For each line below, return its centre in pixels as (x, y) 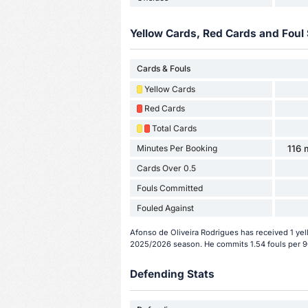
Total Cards (174, 128)
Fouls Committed (169, 188)
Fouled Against (165, 208)
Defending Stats (172, 274)
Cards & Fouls (163, 69)
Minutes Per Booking (177, 148)
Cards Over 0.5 (166, 168)
